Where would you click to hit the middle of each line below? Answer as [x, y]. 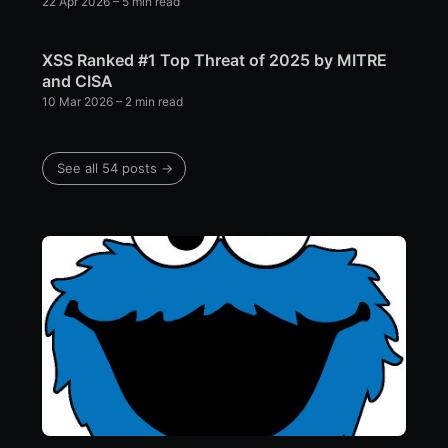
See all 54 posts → [115, 168]
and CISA [78, 81]
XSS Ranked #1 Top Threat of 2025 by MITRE [215, 60]
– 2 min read [148, 102]
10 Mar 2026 [78, 102]
